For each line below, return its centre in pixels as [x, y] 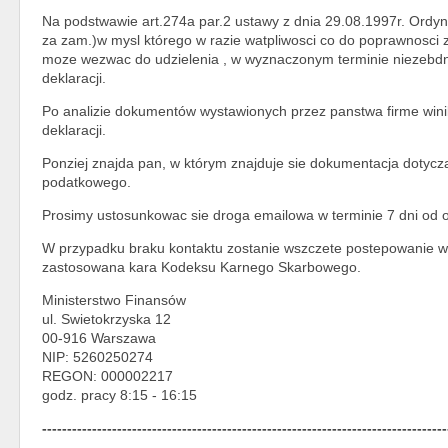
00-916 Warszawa [99, 337]
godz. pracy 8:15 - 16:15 [119, 394]
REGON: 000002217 [107, 375]
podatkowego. [86, 181]
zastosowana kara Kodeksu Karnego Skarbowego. [201, 266]
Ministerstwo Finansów [114, 299]
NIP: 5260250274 [97, 356]
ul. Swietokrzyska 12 [106, 318]
